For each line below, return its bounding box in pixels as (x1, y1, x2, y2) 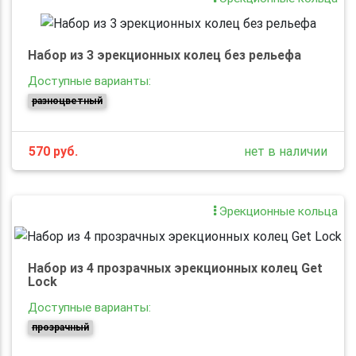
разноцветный (31, 94, 103, 106)
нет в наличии (244, 142, 327, 159)
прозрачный (31, 320, 89, 333)
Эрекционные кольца (216, 203, 338, 219)
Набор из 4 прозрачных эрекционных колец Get (28, 259, 323, 276)
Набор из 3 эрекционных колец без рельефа (28, 46, 301, 63)
